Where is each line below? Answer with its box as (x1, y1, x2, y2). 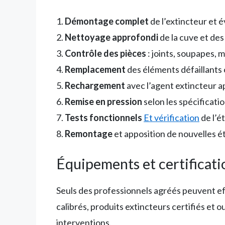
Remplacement (65, 64, 126, 75)
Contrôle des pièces (65, 48, 146, 59)
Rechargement (65, 80, 125, 91)
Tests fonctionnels (65, 112, 142, 124)
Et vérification (144, 112, 199, 124)
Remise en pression (65, 96, 142, 107)
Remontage (65, 128, 113, 140)
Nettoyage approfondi (65, 32, 158, 43)
